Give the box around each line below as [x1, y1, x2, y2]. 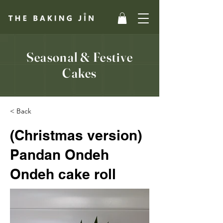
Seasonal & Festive [26, 49, 133, 65]
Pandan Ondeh [10, 146, 109, 163]
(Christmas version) [10, 126, 142, 143]
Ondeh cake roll [10, 165, 116, 182]
